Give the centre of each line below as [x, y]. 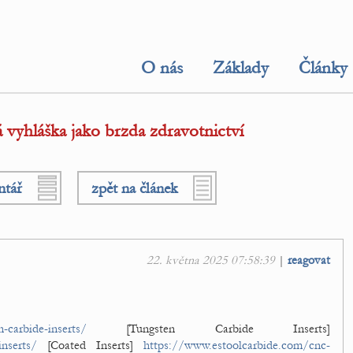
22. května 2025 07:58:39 [211, 260]
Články [323, 68]
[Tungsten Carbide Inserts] [208, 329]
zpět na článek [134, 188]
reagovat [309, 260]
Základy [241, 68]
